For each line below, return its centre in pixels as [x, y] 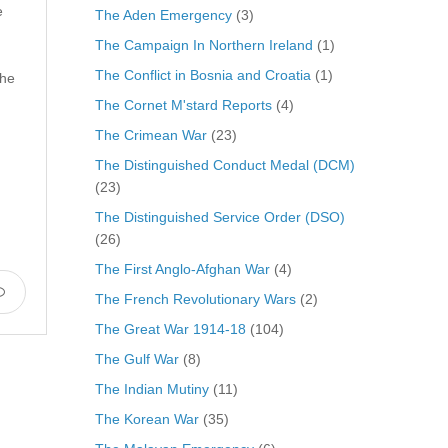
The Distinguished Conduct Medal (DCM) [224, 164]
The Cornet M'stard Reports [183, 104]
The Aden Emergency [163, 14]
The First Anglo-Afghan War [182, 268]
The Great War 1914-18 [170, 328]
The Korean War [146, 418]
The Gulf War [136, 358]
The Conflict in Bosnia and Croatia [202, 74]
